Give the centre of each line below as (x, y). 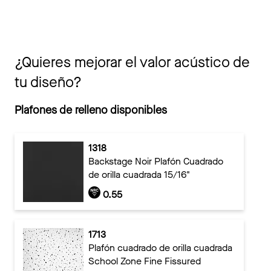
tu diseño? (48, 83)
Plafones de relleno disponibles (91, 110)
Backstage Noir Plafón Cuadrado (155, 161)
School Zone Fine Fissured (144, 261)
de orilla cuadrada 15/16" (139, 174)
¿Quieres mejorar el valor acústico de (132, 63)
